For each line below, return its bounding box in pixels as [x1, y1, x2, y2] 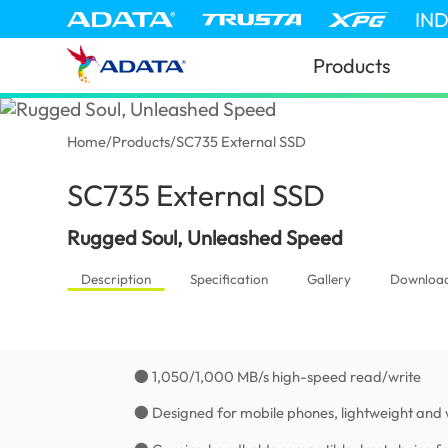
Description [80, 270, 151, 287]
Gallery [306, 270, 351, 287]
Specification [189, 270, 268, 287]
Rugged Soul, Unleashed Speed [67, 224, 344, 250]
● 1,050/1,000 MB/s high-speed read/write [134, 366, 422, 386]
